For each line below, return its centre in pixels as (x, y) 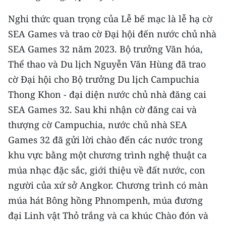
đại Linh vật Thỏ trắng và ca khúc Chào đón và (108, 215)
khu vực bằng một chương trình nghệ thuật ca (107, 155)
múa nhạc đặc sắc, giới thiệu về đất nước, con (107, 170)
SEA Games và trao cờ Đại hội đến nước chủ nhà (112, 34)
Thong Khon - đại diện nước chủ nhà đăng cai (107, 94)
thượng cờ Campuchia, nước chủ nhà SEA (98, 125)
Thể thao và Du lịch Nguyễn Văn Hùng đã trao (107, 64)
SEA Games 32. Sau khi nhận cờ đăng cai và (102, 109)
